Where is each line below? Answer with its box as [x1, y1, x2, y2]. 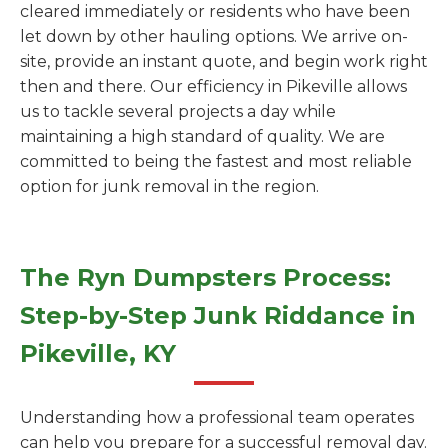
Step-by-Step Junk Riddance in [20, 301, 416, 330]
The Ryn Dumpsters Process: [20, 263, 391, 292]
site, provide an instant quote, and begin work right [20, 52, 428, 71]
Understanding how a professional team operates [20, 408, 414, 427]
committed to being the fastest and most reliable [20, 152, 412, 171]
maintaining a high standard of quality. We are [20, 127, 385, 146]
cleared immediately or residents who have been [20, 2, 410, 21]
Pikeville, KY [20, 339, 176, 368]
